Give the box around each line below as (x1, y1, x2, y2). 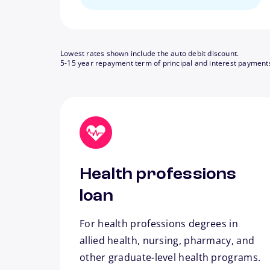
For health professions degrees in (80, 217, 238, 231)
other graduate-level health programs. (80, 251, 261, 265)
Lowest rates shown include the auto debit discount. (60, 48, 239, 59)
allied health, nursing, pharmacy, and (80, 234, 255, 248)
